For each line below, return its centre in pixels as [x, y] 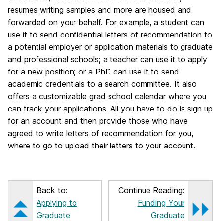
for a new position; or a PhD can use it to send [93, 72]
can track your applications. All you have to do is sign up [110, 109]
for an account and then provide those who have [98, 121]
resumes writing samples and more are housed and [100, 10]
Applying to [57, 203]
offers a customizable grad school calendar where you [107, 96]
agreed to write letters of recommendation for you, [101, 133]
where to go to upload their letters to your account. [102, 146]
